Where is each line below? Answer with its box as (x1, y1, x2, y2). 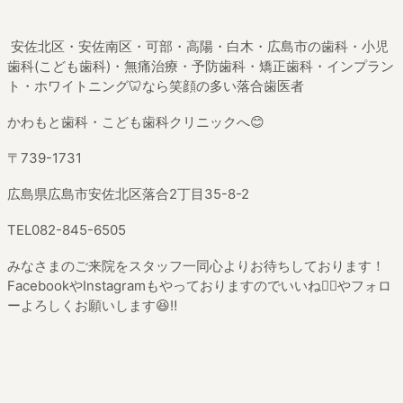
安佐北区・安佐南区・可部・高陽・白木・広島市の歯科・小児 (6, 37, 389, 55)
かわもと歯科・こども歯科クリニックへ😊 (6, 112, 264, 130)
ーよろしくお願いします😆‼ (6, 296, 177, 314)
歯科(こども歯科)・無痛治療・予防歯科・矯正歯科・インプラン (6, 57, 394, 75)
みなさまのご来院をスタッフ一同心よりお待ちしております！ (6, 256, 385, 274)
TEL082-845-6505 (6, 220, 126, 238)
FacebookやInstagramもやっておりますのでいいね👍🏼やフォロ (6, 276, 391, 294)
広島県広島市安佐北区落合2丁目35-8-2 (6, 184, 249, 202)
